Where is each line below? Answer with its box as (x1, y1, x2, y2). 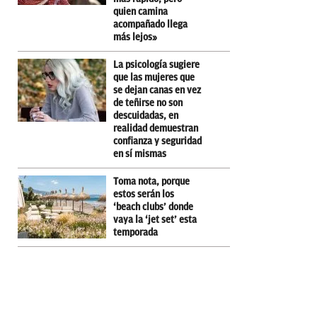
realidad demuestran (113, 122, 198, 134)
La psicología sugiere (113, 59, 200, 70)
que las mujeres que (113, 71, 195, 83)
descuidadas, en (113, 110, 178, 121)
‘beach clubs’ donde (113, 201, 193, 212)
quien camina (113, 6, 168, 17)
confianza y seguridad (113, 135, 202, 146)
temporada (113, 226, 158, 238)
